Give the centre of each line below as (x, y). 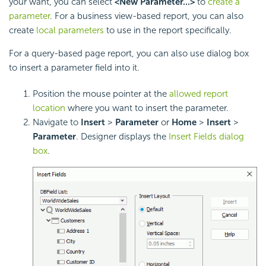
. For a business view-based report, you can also (147, 16)
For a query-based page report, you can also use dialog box (129, 53)
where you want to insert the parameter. (147, 108)
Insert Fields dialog (206, 136)
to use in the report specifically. (168, 30)
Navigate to (57, 122)
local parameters (70, 30)
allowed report (199, 94)
